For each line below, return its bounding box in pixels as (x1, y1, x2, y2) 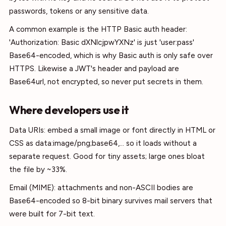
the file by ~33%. (9, 165, 67, 174)
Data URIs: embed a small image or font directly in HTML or (9, 126, 215, 135)
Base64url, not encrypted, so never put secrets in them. (9, 77, 203, 86)
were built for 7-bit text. (9, 209, 95, 218)
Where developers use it (9, 103, 129, 117)
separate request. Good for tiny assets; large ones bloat (9, 152, 205, 161)
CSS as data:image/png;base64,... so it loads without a (9, 139, 197, 148)
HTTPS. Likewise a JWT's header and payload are (9, 64, 179, 73)
